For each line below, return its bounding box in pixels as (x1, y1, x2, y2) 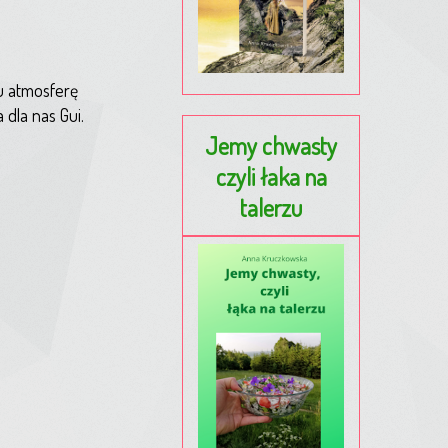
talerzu (240, 191, 302, 223)
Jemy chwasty (205, 129, 337, 161)
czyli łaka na (215, 160, 327, 192)
